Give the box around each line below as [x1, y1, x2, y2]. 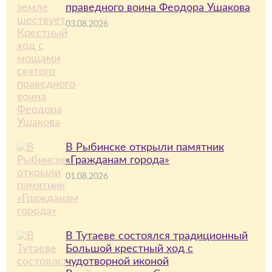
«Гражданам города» [66, 155, 169, 166]
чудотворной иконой [66, 256, 169, 267]
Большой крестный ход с [66, 243, 193, 254]
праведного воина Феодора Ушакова [66, 2, 250, 13]
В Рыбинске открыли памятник [66, 142, 224, 153]
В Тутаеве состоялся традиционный [66, 231, 248, 242]
